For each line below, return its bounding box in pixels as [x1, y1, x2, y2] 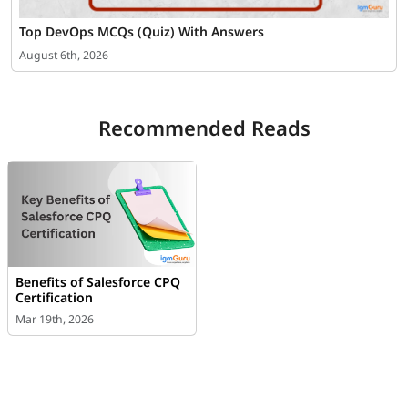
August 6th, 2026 [19, 46, 108, 63]
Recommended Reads [97, 113, 311, 141]
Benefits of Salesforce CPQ [15, 273, 180, 291]
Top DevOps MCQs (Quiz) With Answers [19, 22, 264, 40]
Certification [15, 289, 93, 307]
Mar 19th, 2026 [15, 311, 94, 328]
